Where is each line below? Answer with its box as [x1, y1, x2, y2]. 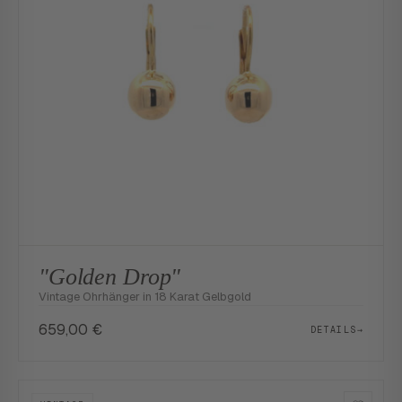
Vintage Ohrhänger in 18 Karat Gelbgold [39, 289, 251, 304]
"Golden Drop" [39, 264, 181, 290]
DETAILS [310, 323, 357, 336]
